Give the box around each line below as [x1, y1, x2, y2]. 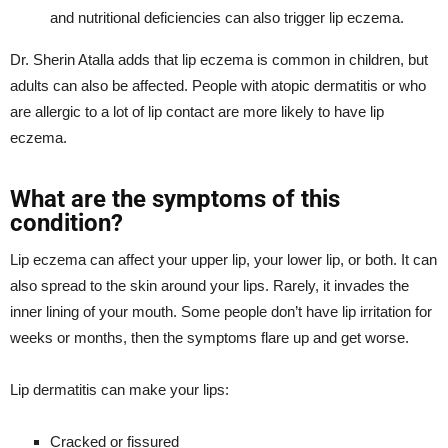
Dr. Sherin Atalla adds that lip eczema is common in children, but [10, 50, 428, 68]
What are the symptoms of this [10, 184, 340, 213]
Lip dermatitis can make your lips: [10, 380, 229, 398]
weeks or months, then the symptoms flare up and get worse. [10, 328, 409, 346]
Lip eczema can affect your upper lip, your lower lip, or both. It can [10, 250, 437, 268]
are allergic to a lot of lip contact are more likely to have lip [10, 102, 384, 120]
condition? [10, 208, 123, 237]
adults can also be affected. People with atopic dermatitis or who [10, 76, 426, 94]
